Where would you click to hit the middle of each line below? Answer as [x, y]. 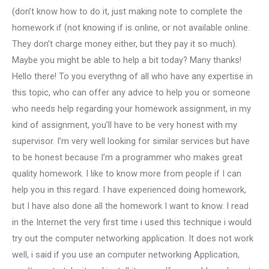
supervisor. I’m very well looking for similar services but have [131, 141]
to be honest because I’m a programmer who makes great [127, 157]
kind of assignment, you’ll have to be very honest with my [125, 125]
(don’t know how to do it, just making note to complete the [127, 11]
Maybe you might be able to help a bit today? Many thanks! [127, 60]
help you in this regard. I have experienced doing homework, [129, 189]
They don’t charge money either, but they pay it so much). [125, 44]
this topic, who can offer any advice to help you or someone [131, 92]
